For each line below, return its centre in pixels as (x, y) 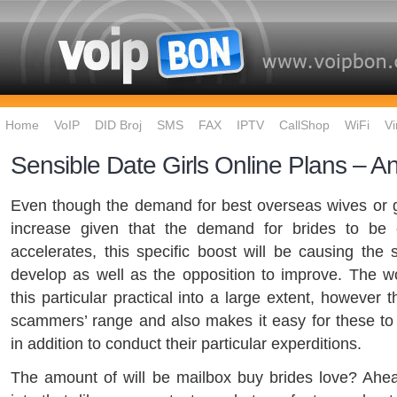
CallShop (304, 125)
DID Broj (118, 125)
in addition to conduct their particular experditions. (186, 344)
